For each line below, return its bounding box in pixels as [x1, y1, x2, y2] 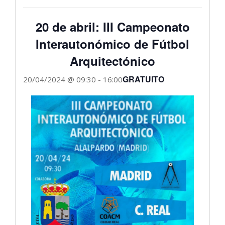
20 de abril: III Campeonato [35, 18, 190, 35]
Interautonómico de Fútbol [36, 35, 189, 52]
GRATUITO [123, 73, 164, 85]
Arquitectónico [70, 52, 155, 69]
